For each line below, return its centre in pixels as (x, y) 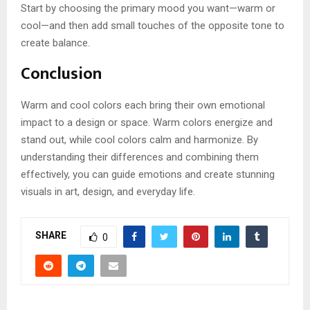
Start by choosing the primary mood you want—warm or (148, 8)
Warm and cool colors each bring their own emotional (143, 105)
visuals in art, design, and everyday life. (108, 191)
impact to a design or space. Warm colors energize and (147, 122)
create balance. (55, 43)
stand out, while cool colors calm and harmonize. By (139, 139)
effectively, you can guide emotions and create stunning (148, 174)
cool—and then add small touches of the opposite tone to (153, 25)
